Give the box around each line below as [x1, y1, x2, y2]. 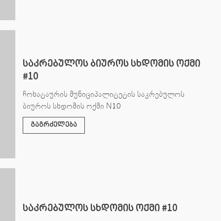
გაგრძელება [30, 121, 77, 129]
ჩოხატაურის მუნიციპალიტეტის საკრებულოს [22, 89, 184, 99]
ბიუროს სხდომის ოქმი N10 [22, 101, 121, 111]
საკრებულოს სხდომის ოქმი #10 [22, 203, 177, 214]
